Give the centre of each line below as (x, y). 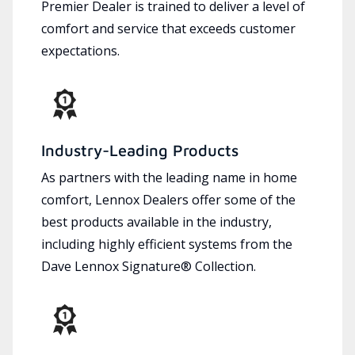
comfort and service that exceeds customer (168, 28)
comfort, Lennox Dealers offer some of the (168, 199)
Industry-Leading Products (140, 150)
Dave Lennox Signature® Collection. (149, 266)
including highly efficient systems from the (167, 244)
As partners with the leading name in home (169, 177)
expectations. (80, 50)
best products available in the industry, (157, 221)
